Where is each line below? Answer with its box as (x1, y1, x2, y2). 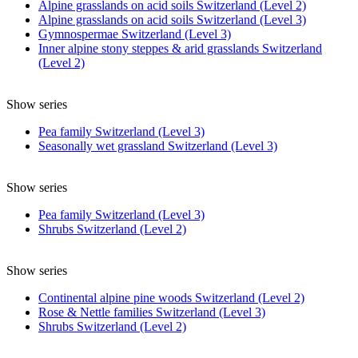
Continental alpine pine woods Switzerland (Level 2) (38, 290, 304, 304)
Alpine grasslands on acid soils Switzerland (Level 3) (38, 12, 306, 26)
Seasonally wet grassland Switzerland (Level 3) (38, 138, 277, 153)
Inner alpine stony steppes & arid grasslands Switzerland (38, 41, 322, 55)
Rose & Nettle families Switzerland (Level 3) (38, 304, 265, 319)
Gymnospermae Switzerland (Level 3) (38, 26, 231, 41)
